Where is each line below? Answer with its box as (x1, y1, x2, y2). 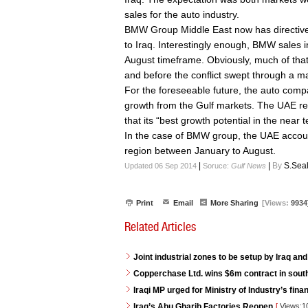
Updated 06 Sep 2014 (124, 162, 197, 170)
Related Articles (124, 219, 196, 234)
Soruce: (203, 162, 231, 170)
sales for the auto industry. (124, 9, 239, 20)
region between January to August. (124, 145, 276, 156)
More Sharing (210, 199, 258, 207)
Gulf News (231, 162, 266, 170)
